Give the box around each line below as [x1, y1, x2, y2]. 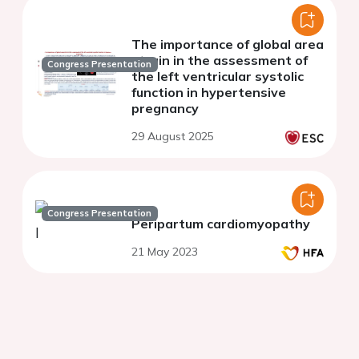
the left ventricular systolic [131, 68, 304, 85]
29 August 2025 [131, 129, 214, 144]
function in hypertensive [131, 84, 286, 101]
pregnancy [131, 100, 199, 117]
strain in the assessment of [131, 52, 308, 69]
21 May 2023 [131, 244, 198, 260]
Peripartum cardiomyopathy [131, 216, 310, 232]
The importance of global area [131, 36, 324, 53]
